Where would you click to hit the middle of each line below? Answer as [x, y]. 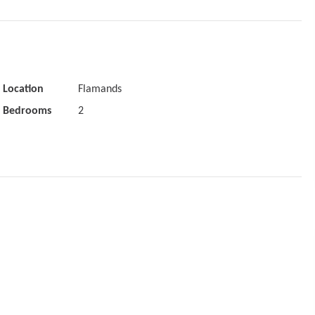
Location [23, 89]
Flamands [99, 89]
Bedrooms [27, 111]
